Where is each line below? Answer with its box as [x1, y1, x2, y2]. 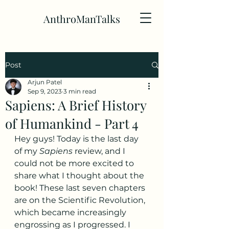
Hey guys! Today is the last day [14, 134, 141, 144]
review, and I [73, 146, 127, 156]
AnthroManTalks [43, 12, 120, 26]
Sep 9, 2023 [28, 87, 62, 95]
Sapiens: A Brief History [5, 96, 146, 114]
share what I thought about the [14, 171, 146, 180]
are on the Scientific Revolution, [14, 195, 147, 205]
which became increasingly [14, 208, 128, 217]
